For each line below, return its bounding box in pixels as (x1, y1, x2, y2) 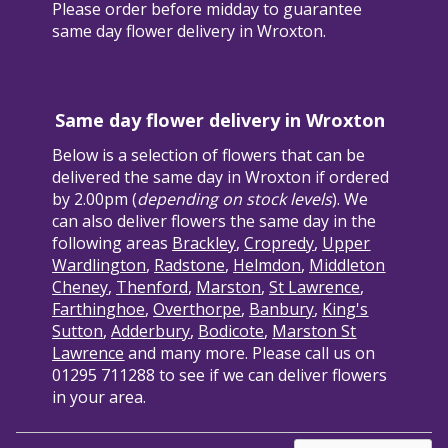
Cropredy (244, 232, 315, 255)
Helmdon (233, 254, 302, 277)
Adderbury (111, 320, 191, 343)
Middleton (309, 254, 386, 277)
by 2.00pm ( (52, 188, 138, 211)
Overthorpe (153, 298, 242, 321)
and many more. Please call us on (124, 342, 376, 365)
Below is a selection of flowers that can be (52, 144, 366, 167)
